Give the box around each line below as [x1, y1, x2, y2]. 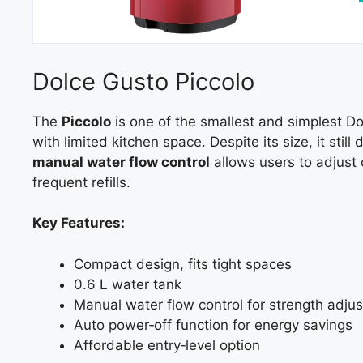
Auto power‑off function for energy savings [74, 316, 352, 333]
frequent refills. [32, 173, 130, 190]
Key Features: [32, 215, 125, 232]
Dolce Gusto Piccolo [32, 66, 254, 96]
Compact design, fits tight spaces [74, 255, 292, 272]
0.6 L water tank [74, 275, 181, 293]
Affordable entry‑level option [74, 336, 260, 353]
